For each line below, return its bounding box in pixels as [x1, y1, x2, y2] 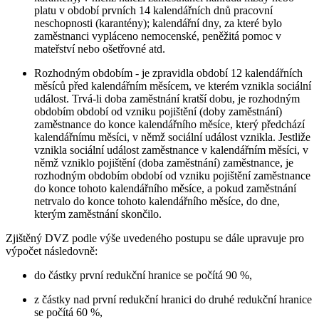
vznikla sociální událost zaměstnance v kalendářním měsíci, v [34, 143, 308, 156]
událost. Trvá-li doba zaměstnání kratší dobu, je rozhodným [34, 92, 300, 105]
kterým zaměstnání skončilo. [34, 207, 162, 220]
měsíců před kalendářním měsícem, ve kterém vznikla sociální [34, 79, 311, 92]
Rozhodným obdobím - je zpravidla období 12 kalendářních [34, 66, 303, 79]
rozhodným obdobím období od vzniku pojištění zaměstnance [34, 169, 310, 182]
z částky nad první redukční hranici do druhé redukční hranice [34, 293, 312, 305]
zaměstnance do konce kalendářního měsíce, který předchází [34, 117, 305, 130]
